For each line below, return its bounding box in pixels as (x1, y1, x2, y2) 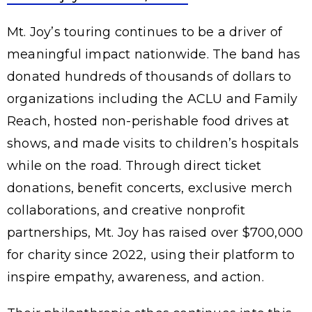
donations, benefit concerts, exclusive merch (7, 180, 292, 196)
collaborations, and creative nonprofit (7, 202, 246, 218)
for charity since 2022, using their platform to (7, 247, 295, 263)
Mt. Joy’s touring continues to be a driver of (7, 24, 283, 40)
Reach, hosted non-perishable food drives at (7, 113, 290, 129)
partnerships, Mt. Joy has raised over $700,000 (7, 224, 304, 240)
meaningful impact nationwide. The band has (7, 46, 301, 62)
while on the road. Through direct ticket (7, 157, 262, 173)
